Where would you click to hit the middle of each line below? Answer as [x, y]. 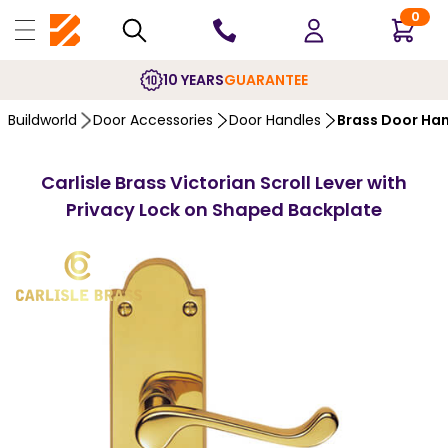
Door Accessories [153, 120]
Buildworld [42, 120]
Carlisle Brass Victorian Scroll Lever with [224, 182]
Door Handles [275, 120]
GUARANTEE [266, 79]
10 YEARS [193, 79]
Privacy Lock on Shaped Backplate [224, 209]
